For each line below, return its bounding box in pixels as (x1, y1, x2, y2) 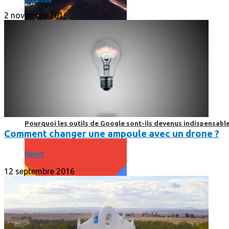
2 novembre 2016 (4, 11, 68, 20)
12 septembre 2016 (4, 166, 75, 176)
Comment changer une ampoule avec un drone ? (4, 128, 219, 140)
